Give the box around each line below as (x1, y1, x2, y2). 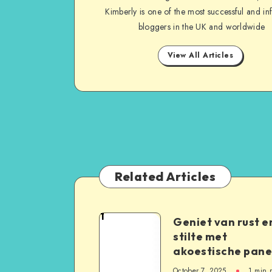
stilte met (173, 229, 227, 243)
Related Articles (115, 169, 216, 184)
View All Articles (167, 50, 234, 61)
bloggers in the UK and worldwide (138, 21, 265, 33)
